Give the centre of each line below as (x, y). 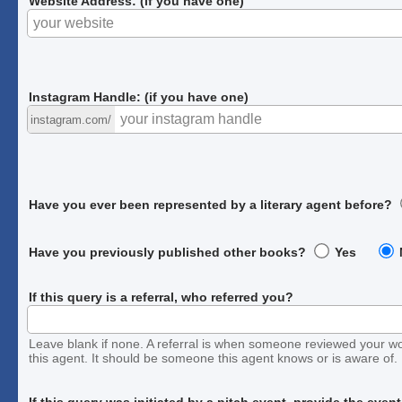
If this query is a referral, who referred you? (162, 297)
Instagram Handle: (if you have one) (139, 96)
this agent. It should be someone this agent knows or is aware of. (214, 358)
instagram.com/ (71, 119)
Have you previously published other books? (168, 252)
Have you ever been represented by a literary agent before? (211, 204)
